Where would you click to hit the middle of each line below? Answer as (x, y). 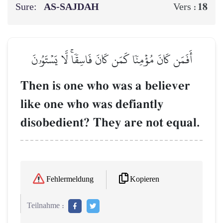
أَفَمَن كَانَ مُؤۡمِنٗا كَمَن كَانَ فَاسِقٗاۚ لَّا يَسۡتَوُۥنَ (111, 59)
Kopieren (145, 179)
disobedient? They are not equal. (110, 122)
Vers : (185, 7)
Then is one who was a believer (105, 86)
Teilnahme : (46, 206)
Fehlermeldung (70, 180)
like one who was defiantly (92, 104)
